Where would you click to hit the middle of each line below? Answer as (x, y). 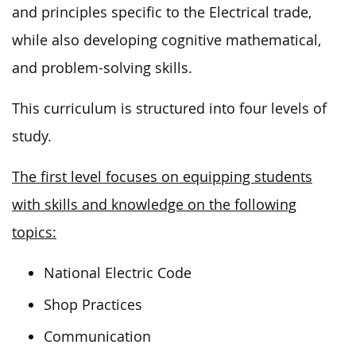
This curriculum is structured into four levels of (169, 108)
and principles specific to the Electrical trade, (162, 12)
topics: (34, 232)
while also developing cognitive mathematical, (166, 40)
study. (32, 136)
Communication (97, 336)
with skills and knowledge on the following (154, 204)
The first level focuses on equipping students (162, 176)
